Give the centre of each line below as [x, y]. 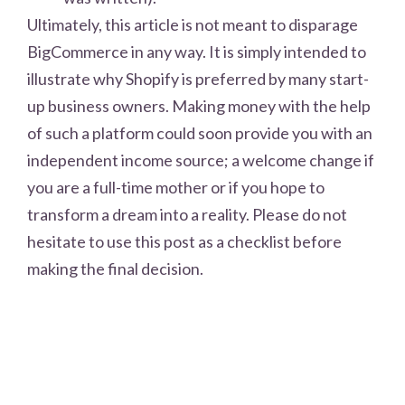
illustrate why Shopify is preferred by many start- [198, 78]
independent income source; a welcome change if [201, 160]
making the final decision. [115, 268]
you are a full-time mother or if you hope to [176, 187]
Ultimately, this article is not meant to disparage [193, 24]
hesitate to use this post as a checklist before [184, 241]
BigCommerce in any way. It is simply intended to [197, 51]
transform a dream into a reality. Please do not [187, 214]
